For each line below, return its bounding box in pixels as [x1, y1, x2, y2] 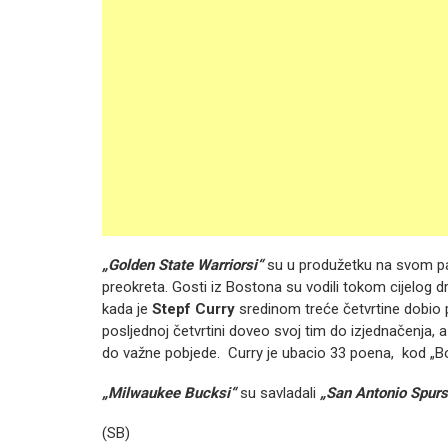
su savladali [236, 384, 316, 402]
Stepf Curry [152, 300, 239, 318]
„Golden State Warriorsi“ [102, 256, 263, 274]
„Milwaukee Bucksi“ [102, 384, 236, 402]
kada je [102, 300, 152, 318]
